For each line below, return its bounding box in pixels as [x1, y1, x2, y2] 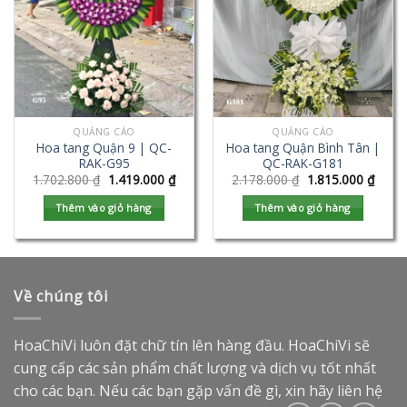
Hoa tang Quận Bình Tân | [226, 138, 380, 156]
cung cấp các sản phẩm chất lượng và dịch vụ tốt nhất [14, 358, 376, 379]
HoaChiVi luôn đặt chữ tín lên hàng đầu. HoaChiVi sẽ [14, 335, 370, 356]
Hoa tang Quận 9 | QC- [36, 138, 172, 156]
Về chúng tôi [14, 285, 108, 306]
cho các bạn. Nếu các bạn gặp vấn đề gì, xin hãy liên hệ [14, 381, 382, 402]
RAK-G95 [78, 154, 130, 172]
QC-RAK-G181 [263, 154, 343, 172]
